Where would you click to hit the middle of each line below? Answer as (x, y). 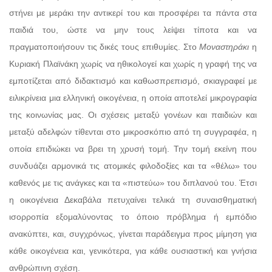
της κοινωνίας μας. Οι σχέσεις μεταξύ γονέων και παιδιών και (133, 114)
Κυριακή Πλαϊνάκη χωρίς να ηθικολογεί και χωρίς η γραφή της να (133, 63)
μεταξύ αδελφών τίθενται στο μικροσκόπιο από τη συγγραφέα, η (133, 131)
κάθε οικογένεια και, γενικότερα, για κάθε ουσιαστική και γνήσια (133, 250)
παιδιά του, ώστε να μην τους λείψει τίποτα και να (133, 29)
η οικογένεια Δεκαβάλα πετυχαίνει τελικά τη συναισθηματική (133, 199)
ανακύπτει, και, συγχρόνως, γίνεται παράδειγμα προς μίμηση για (133, 233)
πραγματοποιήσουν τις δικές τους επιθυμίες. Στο (104, 46)
